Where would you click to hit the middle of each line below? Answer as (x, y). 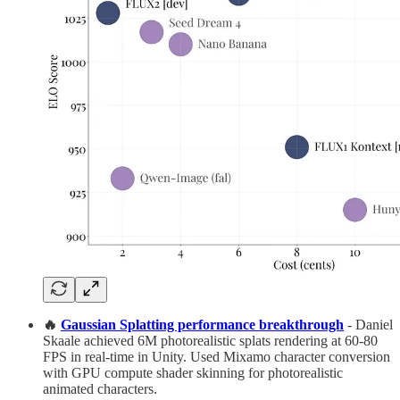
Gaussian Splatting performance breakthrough (202, 325)
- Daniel (368, 325)
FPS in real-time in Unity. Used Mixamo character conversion (217, 357)
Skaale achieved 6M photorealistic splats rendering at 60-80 (210, 341)
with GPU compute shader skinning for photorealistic (193, 373)
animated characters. (100, 389)
